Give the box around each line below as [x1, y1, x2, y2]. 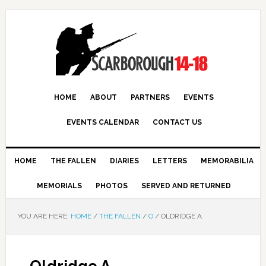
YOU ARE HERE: [17, 212, 71, 220]
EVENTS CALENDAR [66, 118, 139, 126]
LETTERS [153, 157, 188, 165]
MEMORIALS [37, 182, 83, 190]
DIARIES [110, 157, 140, 165]
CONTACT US [152, 118, 202, 126]
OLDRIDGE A [159, 212, 202, 220]
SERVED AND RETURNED [141, 182, 232, 190]
